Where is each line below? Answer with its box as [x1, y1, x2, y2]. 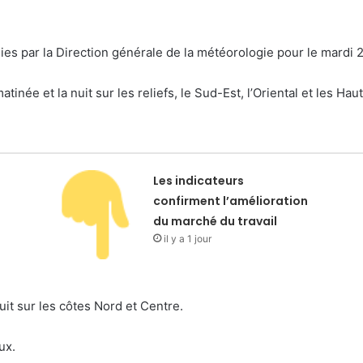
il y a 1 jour [164, 233, 212, 245]
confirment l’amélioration [153, 193, 309, 209]
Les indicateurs [153, 173, 245, 189]
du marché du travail [153, 213, 278, 229]
